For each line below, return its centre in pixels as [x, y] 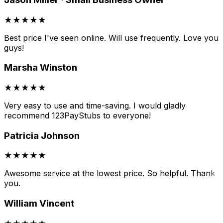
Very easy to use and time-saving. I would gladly [95, 106]
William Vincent [39, 204]
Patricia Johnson [42, 135]
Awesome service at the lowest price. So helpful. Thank [110, 173]
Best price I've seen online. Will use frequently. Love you [111, 38]
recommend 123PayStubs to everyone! [77, 115]
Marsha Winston [41, 68]
